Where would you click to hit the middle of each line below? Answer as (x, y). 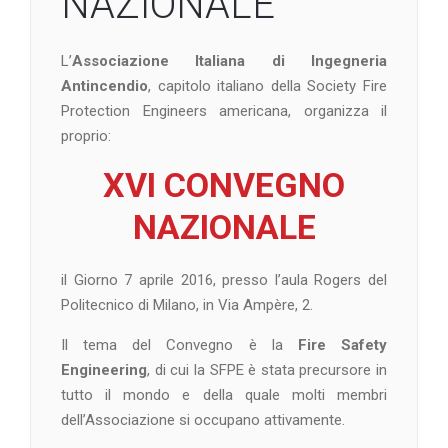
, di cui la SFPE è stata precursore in (267, 369)
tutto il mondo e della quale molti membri (224, 394)
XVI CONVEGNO (224, 184)
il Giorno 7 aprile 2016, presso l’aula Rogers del (224, 279)
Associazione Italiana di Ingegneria (229, 60)
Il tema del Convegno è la (179, 344)
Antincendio (104, 85)
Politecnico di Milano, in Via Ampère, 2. (187, 304)
